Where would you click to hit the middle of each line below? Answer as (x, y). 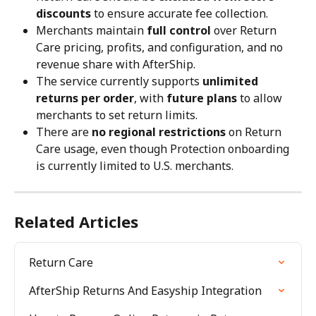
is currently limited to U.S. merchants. (135, 165)
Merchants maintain (91, 30)
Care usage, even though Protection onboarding (164, 148)
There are (64, 132)
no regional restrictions (159, 132)
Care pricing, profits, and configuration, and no (161, 47)
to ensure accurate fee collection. (180, 13)
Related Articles (76, 221)
